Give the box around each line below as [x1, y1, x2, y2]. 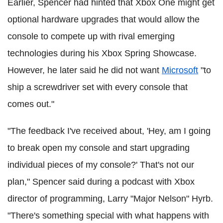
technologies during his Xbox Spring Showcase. [7, 48, 197, 58]
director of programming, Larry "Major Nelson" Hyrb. [7, 194, 213, 204]
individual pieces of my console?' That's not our [7, 160, 194, 170]
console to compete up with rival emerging [7, 31, 175, 41]
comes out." [7, 99, 54, 109]
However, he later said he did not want [7, 65, 162, 75]
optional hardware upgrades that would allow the [7, 14, 200, 24]
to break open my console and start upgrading [7, 143, 190, 153]
